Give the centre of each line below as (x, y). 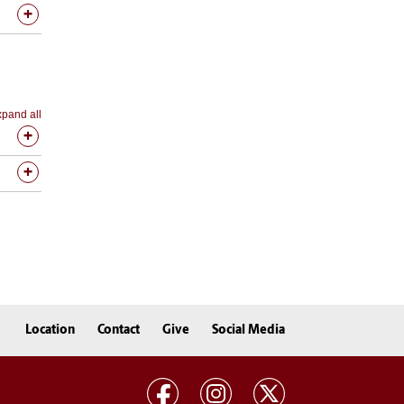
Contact (119, 330)
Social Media (248, 330)
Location (50, 330)
